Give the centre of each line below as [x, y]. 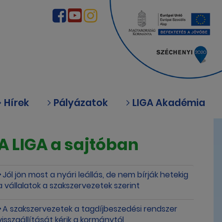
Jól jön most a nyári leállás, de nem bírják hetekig [96, 175]
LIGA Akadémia [167, 103]
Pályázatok [80, 103]
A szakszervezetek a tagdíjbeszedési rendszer [90, 209]
